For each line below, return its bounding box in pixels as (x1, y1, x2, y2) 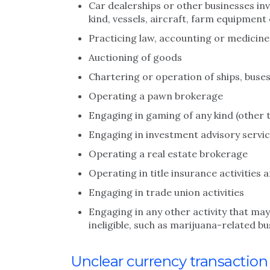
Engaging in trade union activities (89, 186, 244, 198)
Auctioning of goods (89, 51, 182, 63)
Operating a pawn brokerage (89, 90, 223, 102)
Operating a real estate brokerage (89, 148, 248, 160)
